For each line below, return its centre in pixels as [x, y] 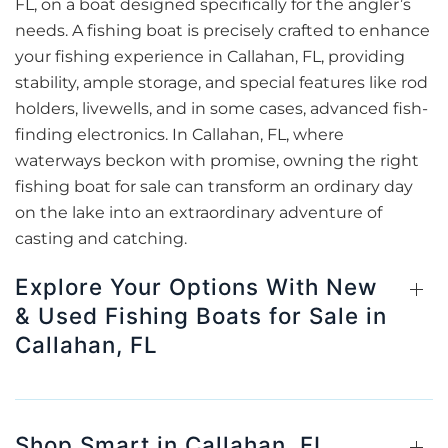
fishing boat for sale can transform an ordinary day [214, 186]
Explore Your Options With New [196, 286]
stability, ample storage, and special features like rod [221, 82]
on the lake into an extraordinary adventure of [198, 212]
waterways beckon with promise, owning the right [217, 160]
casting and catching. [101, 238]
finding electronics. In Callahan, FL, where [179, 134]
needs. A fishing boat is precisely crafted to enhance [222, 30]
